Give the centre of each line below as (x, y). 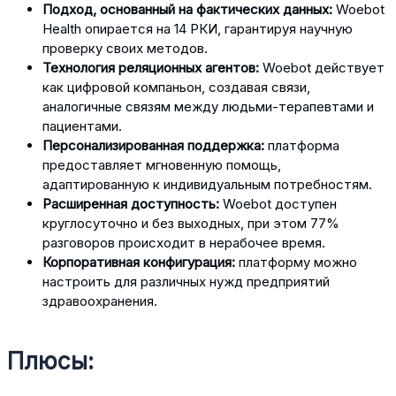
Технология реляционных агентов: (151, 67)
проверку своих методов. (125, 48)
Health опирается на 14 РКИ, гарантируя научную (198, 28)
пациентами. (82, 126)
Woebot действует (322, 67)
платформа (302, 145)
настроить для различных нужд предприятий (186, 281)
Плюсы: (50, 362)
